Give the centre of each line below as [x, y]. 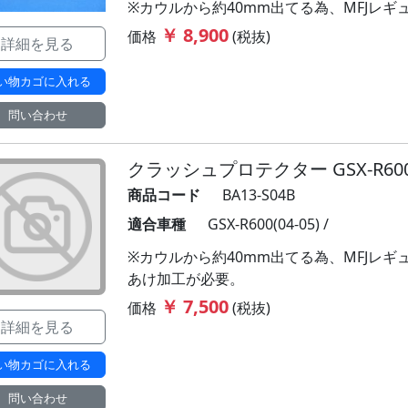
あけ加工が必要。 [186, 279]
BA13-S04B [259, 195]
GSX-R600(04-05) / [268, 224]
